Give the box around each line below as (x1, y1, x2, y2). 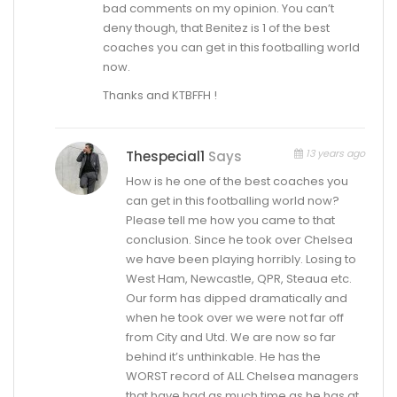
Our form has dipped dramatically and (126, 289, 348, 307)
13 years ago (303, 145, 365, 160)
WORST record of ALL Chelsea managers (126, 367, 360, 385)
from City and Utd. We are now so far (126, 328, 337, 346)
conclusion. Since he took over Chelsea (126, 230, 354, 248)
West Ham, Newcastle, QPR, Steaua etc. (126, 269, 353, 287)
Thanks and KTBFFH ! (103, 86, 217, 104)
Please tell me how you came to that (126, 211, 336, 229)
